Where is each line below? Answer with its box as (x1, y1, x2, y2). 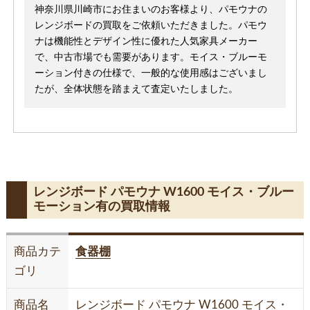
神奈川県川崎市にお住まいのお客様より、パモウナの (34, 5, 267, 15)
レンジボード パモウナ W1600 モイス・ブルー (33, 186, 294, 199)
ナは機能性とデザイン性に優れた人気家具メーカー (34, 37, 257, 47)
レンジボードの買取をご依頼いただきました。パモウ (34, 21, 267, 31)
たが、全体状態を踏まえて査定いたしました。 (34, 84, 238, 95)
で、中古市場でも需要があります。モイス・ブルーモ (34, 53, 267, 63)
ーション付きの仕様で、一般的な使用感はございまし (34, 69, 267, 79)
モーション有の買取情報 (33, 201, 170, 214)
